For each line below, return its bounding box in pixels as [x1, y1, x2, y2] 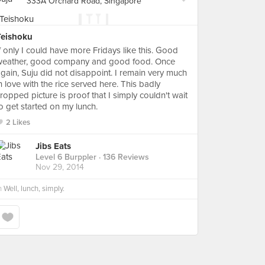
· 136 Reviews [96, 152, 149, 163]
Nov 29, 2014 [35, 162, 84, 173]
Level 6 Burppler [35, 152, 96, 163]
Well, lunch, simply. [4, 184, 64, 193]
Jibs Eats [35, 141, 71, 152]
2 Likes [6, 118, 30, 127]
